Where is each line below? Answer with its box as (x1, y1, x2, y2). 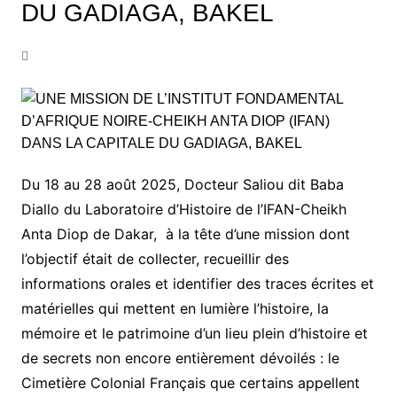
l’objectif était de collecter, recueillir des (20, 250, 289, 269)
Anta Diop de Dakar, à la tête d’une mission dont (20, 225, 350, 244)
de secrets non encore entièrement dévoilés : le (20, 349, 339, 368)
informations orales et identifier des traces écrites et (20, 275, 374, 293)
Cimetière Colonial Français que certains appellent (20, 374, 360, 393)
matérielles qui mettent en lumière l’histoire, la (20, 300, 329, 318)
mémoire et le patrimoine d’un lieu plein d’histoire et (20, 324, 368, 343)
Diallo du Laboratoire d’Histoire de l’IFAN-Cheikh (20, 200, 346, 219)
